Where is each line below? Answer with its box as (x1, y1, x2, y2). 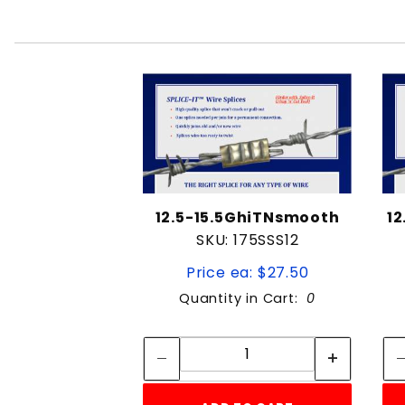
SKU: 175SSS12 (195, 229, 299, 250)
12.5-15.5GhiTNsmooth (155, 206, 340, 228)
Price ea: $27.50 (185, 261, 309, 283)
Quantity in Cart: (179, 288, 307, 307)
